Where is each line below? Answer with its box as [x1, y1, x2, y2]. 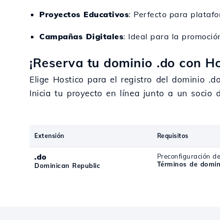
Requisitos [157, 132, 189, 139]
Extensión [34, 132, 64, 139]
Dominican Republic [34, 162, 100, 169]
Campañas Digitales [39, 31, 123, 41]
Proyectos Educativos [39, 9, 129, 19]
